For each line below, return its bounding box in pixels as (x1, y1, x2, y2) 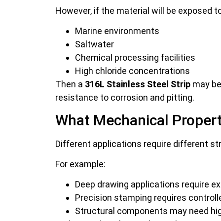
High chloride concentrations (75, 66, 190, 76)
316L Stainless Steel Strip (85, 79, 190, 90)
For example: (55, 159, 106, 170)
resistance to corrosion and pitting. (55, 92, 194, 103)
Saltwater (75, 39, 114, 50)
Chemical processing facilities (75, 52, 195, 63)
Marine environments (75, 26, 159, 37)
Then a (55, 79, 85, 90)
